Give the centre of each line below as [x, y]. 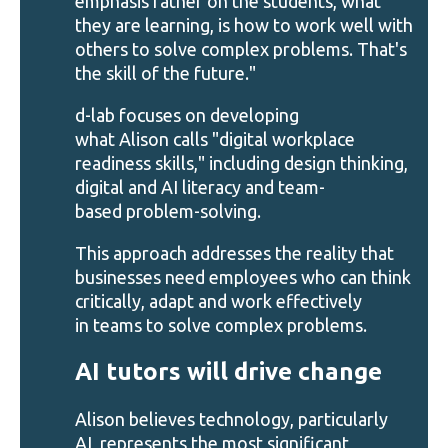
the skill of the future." [167, 72]
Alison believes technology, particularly [231, 418]
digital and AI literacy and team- [200, 186]
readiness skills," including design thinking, [241, 162]
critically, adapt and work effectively [218, 301]
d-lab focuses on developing [187, 114]
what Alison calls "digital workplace [215, 138]
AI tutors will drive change [228, 372]
